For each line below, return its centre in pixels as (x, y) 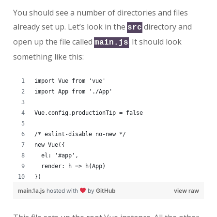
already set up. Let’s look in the (70, 26)
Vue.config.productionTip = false (88, 113)
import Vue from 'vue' (70, 81)
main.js (111, 42)
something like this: (48, 56)
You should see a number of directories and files (100, 12)
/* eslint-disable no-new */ (80, 134)
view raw (187, 190)
